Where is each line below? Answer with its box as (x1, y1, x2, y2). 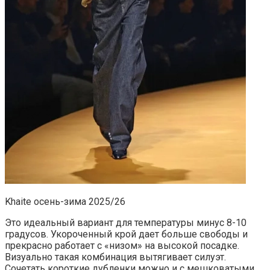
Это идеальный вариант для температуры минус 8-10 (5, 217, 246, 229)
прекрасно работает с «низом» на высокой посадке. (5, 240, 239, 252)
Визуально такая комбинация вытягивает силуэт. (5, 251, 226, 263)
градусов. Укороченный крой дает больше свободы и (5, 228, 248, 240)
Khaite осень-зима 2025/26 (5, 196, 125, 208)
